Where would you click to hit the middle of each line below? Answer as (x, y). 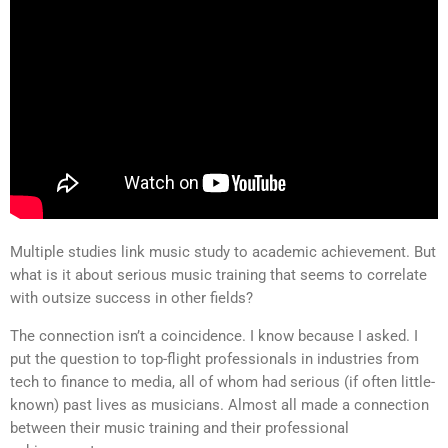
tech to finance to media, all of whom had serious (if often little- (222, 381)
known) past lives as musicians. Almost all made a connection (219, 404)
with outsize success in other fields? (131, 297)
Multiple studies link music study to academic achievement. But (223, 251)
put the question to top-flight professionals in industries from (214, 358)
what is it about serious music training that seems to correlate (218, 274)
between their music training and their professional (179, 427)
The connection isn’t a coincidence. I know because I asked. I (214, 335)
